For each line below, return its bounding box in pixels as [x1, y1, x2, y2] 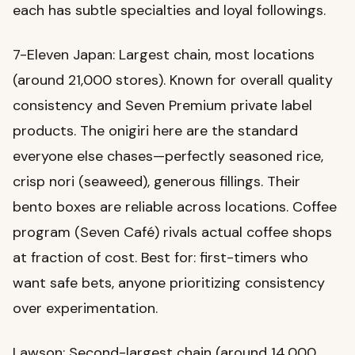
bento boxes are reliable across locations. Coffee [13, 197, 337, 217]
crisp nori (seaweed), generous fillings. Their [13, 172, 300, 192]
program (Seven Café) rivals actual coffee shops [13, 223, 332, 242]
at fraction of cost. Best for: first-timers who [13, 248, 308, 268]
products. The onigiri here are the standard [13, 121, 298, 141]
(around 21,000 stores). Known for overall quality [13, 71, 333, 90]
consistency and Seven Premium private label [13, 96, 312, 116]
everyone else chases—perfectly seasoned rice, [13, 147, 323, 166]
